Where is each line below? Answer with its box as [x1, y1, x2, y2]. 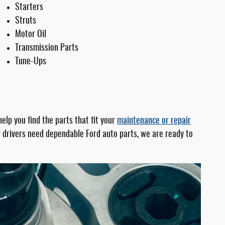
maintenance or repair [117, 117, 191, 126]
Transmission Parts [15, 44, 78, 53]
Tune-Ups [15, 57, 46, 66]
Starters [15, 3, 43, 12]
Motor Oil [15, 30, 46, 39]
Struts [15, 17, 36, 26]
